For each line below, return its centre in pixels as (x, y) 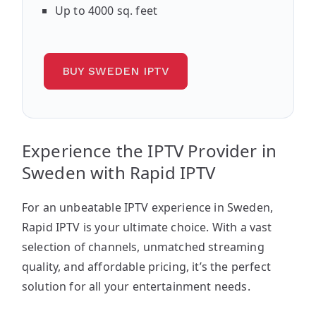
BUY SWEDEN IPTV (116, 71)
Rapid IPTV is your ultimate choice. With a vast (147, 227)
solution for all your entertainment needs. (136, 286)
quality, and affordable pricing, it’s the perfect (146, 266)
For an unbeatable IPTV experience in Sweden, (148, 207)
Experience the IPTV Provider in (149, 150)
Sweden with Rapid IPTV (119, 172)
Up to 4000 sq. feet (107, 10)
